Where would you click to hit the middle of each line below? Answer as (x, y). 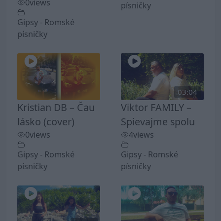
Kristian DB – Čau (56, 107)
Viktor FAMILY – (156, 107)
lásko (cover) (46, 121)
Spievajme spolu (158, 121)
